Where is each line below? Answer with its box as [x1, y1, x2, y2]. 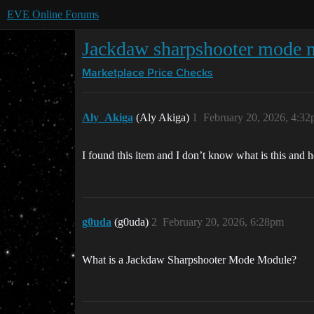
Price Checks [147, 68, 213, 79]
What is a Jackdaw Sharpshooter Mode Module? [82, 254, 296, 266]
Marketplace [82, 68, 144, 79]
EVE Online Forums [7, 8, 99, 20]
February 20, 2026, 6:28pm [163, 216, 284, 228]
